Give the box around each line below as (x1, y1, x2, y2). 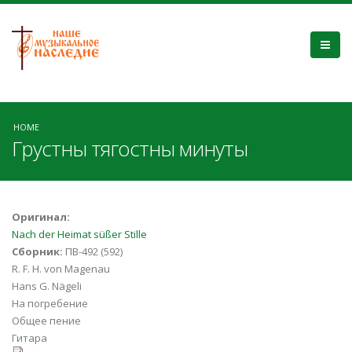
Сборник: (12, 244, 65, 258)
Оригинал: (12, 210, 72, 224)
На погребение (12, 296, 88, 310)
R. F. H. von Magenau (12, 262, 110, 276)
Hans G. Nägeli (12, 279, 82, 293)
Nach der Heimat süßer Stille (12, 227, 147, 241)
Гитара (12, 331, 47, 345)
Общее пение (12, 313, 81, 328)
